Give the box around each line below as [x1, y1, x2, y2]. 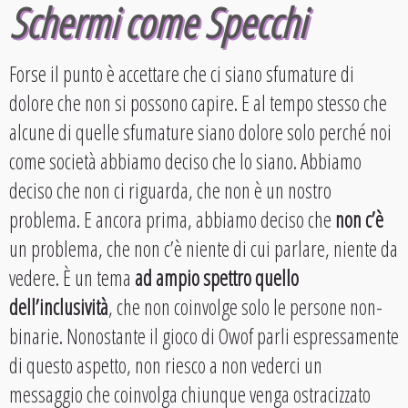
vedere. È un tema [9, 262, 135, 292]
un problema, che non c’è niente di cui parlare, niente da [9, 233, 398, 263]
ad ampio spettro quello [135, 262, 299, 292]
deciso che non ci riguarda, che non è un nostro [9, 175, 331, 205]
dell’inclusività [9, 291, 108, 321]
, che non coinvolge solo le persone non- [108, 291, 382, 321]
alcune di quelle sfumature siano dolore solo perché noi [9, 117, 392, 147]
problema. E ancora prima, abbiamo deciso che [9, 204, 335, 234]
